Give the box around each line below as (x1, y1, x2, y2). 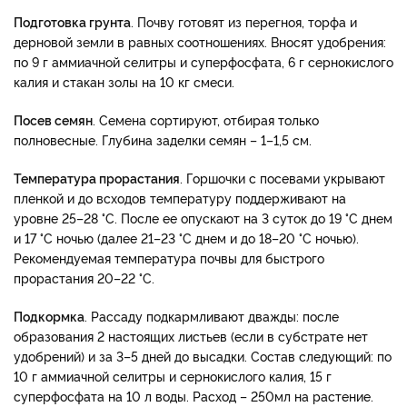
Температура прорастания (14, 168, 180, 186)
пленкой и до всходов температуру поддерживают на (14, 188, 346, 206)
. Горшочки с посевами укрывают (180, 168, 385, 186)
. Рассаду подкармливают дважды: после (84, 306, 339, 324)
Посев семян (14, 110, 93, 128)
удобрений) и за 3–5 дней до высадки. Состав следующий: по (14, 346, 392, 364)
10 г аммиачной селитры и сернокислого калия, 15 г (14, 366, 332, 384)
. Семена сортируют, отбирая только (93, 110, 319, 128)
